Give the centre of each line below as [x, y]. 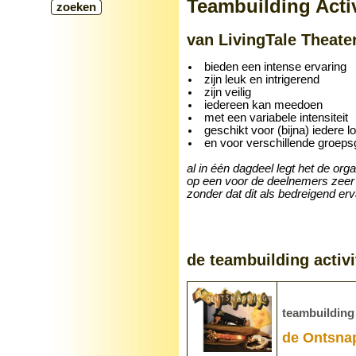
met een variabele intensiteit [276, 118]
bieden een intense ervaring [275, 67]
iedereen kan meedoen [263, 105]
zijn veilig [228, 93]
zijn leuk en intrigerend [262, 80]
